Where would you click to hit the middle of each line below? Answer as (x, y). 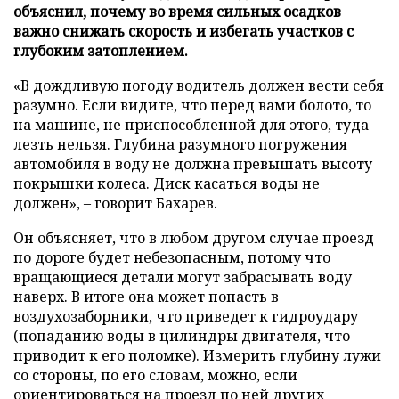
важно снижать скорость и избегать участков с (183, 31)
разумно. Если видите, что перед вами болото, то (192, 105)
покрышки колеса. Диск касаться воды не (167, 183)
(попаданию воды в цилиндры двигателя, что (182, 335)
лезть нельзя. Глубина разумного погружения (180, 144)
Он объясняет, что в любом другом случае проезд (194, 237)
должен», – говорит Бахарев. (115, 203)
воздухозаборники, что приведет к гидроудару (186, 316)
